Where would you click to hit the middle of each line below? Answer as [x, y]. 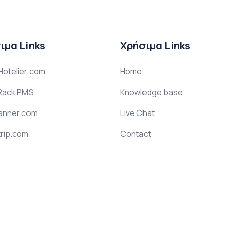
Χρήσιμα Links [155, 45]
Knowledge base [151, 92]
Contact [136, 134]
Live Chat [137, 113]
